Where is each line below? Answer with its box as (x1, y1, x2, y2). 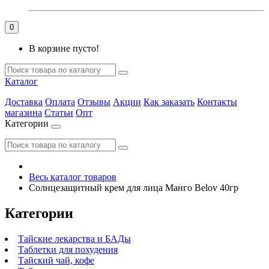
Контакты (197, 97, 237, 107)
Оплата (45, 97, 75, 107)
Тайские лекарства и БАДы (18, 233, 131, 244)
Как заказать (144, 97, 195, 107)
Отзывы (77, 97, 110, 107)
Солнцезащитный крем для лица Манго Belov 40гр (29, 183, 238, 193)
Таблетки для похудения (18, 244, 118, 255)
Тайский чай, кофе (18, 255, 94, 265)
